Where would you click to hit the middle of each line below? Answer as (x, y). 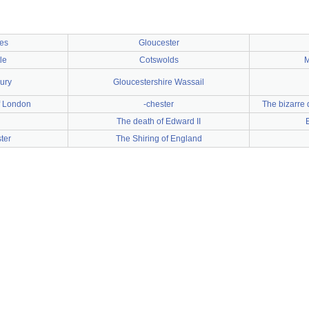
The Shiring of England (159, 139)
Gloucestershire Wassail (159, 82)
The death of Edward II (159, 121)
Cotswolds (159, 60)
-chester (159, 104)
